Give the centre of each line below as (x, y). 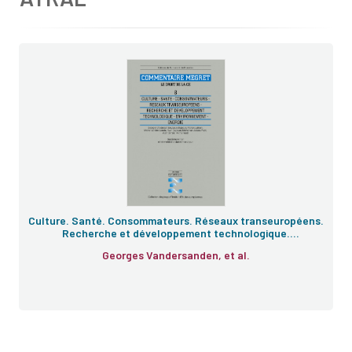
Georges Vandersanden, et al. (237, 255)
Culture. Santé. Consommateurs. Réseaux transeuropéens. (176, 220)
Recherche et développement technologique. (176, 233)
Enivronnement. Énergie (176, 246)
